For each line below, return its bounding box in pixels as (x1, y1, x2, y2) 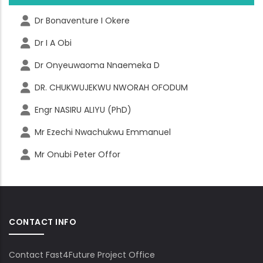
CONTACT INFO (9, 216, 76, 228)
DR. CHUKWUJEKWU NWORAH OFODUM (35, 82, 188, 93)
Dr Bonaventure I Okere (35, 15, 130, 26)
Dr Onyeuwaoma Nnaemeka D (35, 59, 160, 71)
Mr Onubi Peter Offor (35, 149, 120, 160)
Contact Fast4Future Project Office (9, 249, 155, 261)
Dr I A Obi (35, 37, 72, 49)
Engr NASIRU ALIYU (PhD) (35, 104, 131, 116)
